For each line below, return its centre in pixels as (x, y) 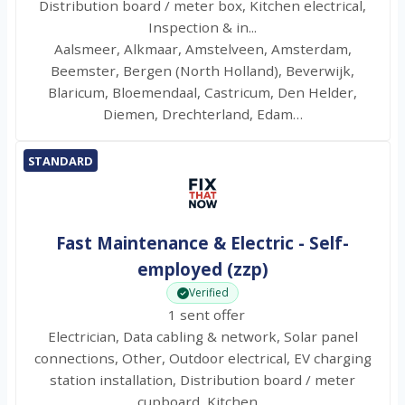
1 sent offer (202, 315)
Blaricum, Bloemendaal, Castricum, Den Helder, (202, 93)
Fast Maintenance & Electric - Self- (202, 243)
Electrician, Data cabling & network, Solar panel (202, 337)
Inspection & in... (202, 28)
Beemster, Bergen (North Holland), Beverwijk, (202, 71)
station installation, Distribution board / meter (202, 380)
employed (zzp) (202, 269)
